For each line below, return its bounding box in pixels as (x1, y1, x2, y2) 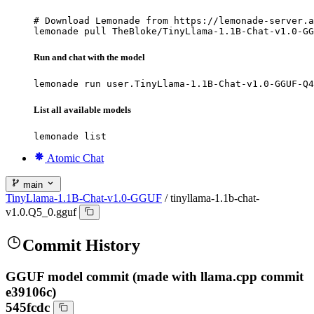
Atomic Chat (47, 152, 104, 165)
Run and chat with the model (34, 51, 145, 62)
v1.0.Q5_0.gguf (6, 206, 76, 219)
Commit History (22, 235, 140, 254)
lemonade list (34, 131, 107, 142)
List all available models (34, 104, 131, 116)
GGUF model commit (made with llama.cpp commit (6, 268, 303, 284)
